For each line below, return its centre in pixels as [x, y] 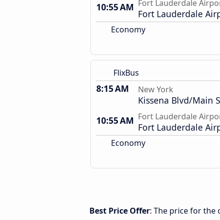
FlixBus [126, 73]
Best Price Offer [120, 211]
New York [156, 89]
